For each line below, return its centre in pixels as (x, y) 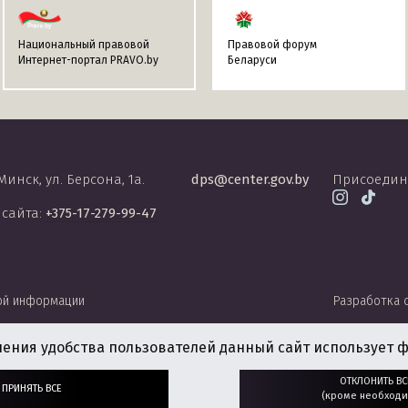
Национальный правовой (84, 44)
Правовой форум (272, 44)
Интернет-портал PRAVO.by (88, 60)
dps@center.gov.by (250, 179)
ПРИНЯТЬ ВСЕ (32, 388)
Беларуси (252, 60)
